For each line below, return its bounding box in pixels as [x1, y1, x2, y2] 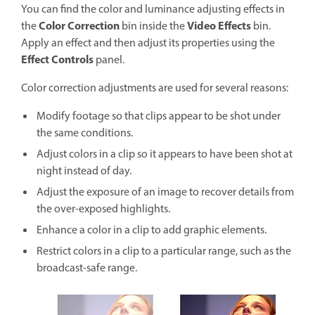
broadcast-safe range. [37, 259, 137, 277]
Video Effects [187, 17, 251, 36]
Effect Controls [21, 51, 94, 70]
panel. [94, 51, 124, 69]
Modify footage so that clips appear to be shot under [37, 108, 281, 125]
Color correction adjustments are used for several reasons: [21, 79, 288, 97]
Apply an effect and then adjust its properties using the [21, 34, 275, 52]
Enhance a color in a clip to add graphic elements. [37, 221, 266, 239]
